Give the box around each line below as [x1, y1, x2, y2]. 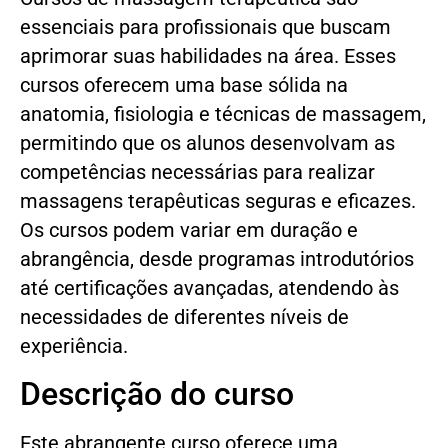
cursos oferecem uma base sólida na [20, 74, 348, 98]
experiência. [20, 335, 128, 359]
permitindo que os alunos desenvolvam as [20, 132, 395, 156]
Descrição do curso [20, 375, 294, 414]
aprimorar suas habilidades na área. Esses [20, 45, 396, 69]
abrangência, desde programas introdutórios [20, 248, 414, 272]
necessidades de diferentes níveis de [20, 306, 349, 330]
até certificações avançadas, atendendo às [20, 277, 399, 301]
